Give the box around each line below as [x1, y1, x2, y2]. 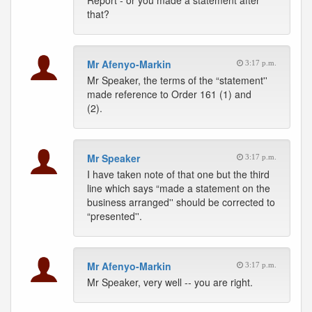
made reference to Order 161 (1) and [87, 87, 251, 101]
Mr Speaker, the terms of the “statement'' [87, 73, 267, 87]
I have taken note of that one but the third [87, 167, 270, 181]
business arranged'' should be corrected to [87, 195, 275, 209]
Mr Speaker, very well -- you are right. [87, 275, 253, 289]
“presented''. [87, 209, 142, 223]
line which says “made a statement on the [87, 181, 270, 195]
